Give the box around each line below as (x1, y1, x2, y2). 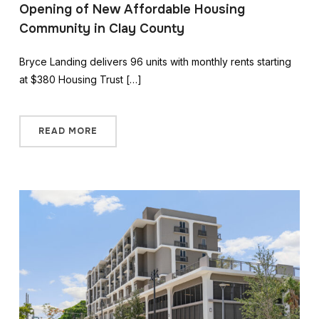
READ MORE (38, 125, 98, 137)
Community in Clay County (19, 21, 184, 37)
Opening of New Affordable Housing (19, 1, 245, 18)
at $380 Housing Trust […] (19, 73, 142, 86)
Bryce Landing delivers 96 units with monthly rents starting (19, 56, 291, 68)
